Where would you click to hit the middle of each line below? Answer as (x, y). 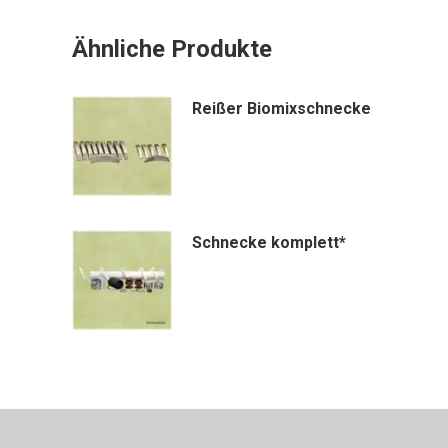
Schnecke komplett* (269, 242)
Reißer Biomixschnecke (281, 108)
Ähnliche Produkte (172, 49)
